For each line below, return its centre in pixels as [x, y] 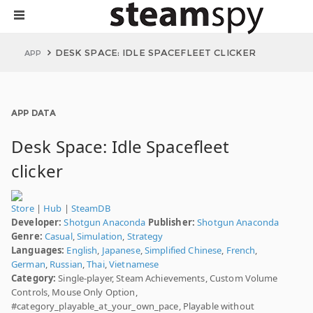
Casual [58, 236]
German [28, 264]
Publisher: [171, 222]
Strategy [145, 236]
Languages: [38, 250]
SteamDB [90, 208]
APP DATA [34, 113]
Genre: [27, 236]
